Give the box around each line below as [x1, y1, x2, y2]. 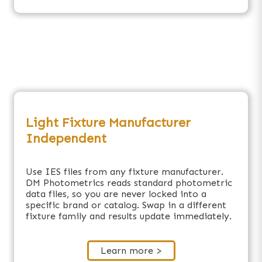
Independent [26, 130, 106, 146]
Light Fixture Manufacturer [26, 114, 191, 130]
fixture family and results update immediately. [26, 210, 232, 222]
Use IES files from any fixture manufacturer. [26, 166, 223, 177]
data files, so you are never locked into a [26, 188, 206, 199]
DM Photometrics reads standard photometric [26, 177, 232, 188]
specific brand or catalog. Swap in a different [26, 199, 226, 211]
